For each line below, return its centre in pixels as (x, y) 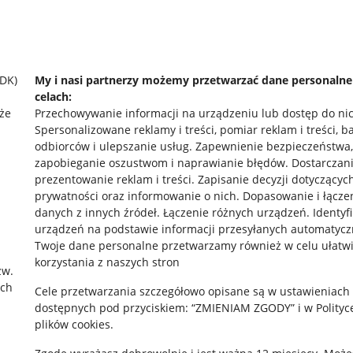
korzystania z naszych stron (107, 262)
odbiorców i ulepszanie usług (112, 146)
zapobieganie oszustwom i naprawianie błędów (160, 163)
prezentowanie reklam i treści (113, 179)
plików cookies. (74, 324)
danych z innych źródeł (96, 212)
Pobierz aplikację (202, 227)
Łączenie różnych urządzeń (235, 212)
